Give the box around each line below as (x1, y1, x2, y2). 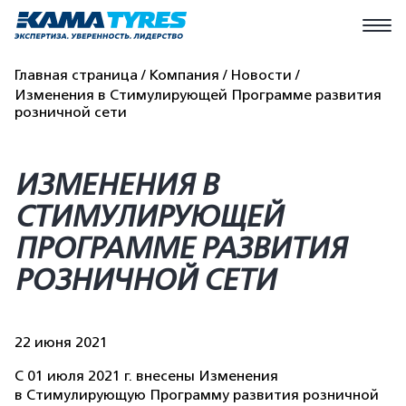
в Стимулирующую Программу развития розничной (14, 387, 379, 403)
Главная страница (14, 67, 138, 83)
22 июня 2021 (14, 334, 108, 351)
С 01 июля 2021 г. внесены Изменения (14, 368, 278, 384)
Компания (149, 67, 219, 83)
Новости (230, 67, 292, 83)
